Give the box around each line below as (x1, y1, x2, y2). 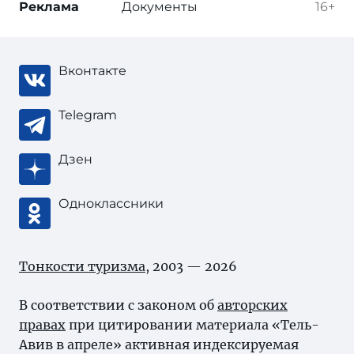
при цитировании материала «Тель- (66, 317, 319, 333)
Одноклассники (58, 196, 164, 211)
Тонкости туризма (19, 258, 145, 274)
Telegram (58, 107, 117, 122)
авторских (217, 297, 288, 313)
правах (19, 317, 66, 333)
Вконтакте (58, 63, 126, 78)
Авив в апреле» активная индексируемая (19, 337, 299, 352)
